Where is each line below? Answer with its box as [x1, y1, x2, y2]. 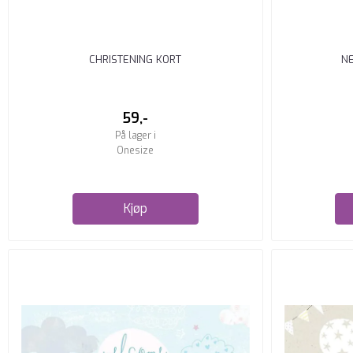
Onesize [117, 143, 154, 157]
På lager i [114, 128, 156, 142]
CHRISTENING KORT [89, 52, 182, 66]
